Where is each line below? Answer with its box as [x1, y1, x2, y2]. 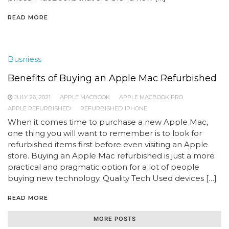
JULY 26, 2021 [14, 94, 51, 101]
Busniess [8, 54, 41, 64]
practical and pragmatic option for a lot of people [8, 162, 199, 172]
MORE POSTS [93, 215, 136, 222]
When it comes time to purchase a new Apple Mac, [8, 117, 208, 127]
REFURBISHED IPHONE [80, 105, 147, 112]
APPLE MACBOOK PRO [119, 94, 183, 101]
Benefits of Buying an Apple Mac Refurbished [8, 73, 217, 84]
